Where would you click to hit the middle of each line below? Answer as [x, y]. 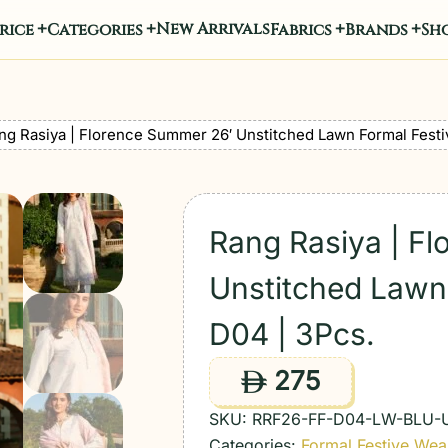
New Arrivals [212, 29]
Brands [376, 30]
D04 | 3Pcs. [292, 334]
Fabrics [300, 30]
